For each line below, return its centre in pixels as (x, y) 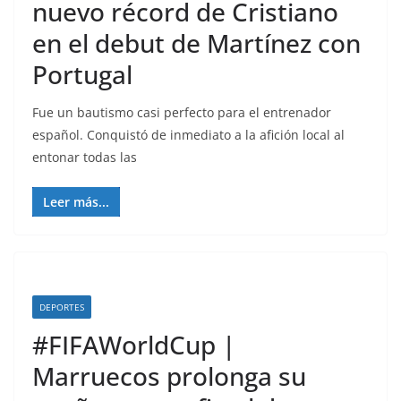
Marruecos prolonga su (169, 376)
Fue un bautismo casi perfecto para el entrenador (182, 112)
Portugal (82, 74)
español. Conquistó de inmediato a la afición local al (188, 135)
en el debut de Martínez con (196, 43)
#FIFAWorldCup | (134, 345)
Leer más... (76, 202)
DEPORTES (62, 307)
